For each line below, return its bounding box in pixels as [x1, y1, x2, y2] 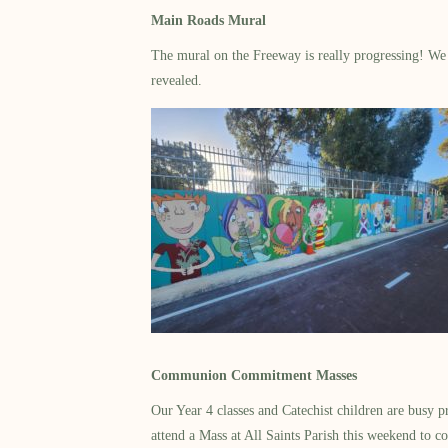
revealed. [151, 73, 203, 89]
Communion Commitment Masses [151, 368, 358, 384]
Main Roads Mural [151, 13, 267, 29]
